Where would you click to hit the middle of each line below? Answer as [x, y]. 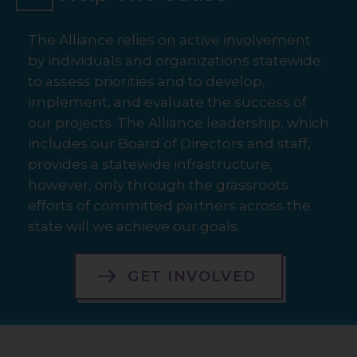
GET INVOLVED [192, 276]
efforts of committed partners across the [169, 206]
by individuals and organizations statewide [175, 61]
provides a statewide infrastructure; [150, 165]
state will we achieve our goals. [134, 227]
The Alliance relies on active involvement [169, 40]
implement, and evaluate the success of [167, 102]
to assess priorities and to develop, [147, 82]
